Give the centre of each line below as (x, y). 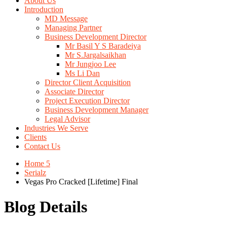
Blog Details (46, 206)
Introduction (44, 10)
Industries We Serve (56, 128)
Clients (35, 137)
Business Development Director (96, 37)
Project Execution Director (87, 101)
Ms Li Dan (82, 73)
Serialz (35, 173)
